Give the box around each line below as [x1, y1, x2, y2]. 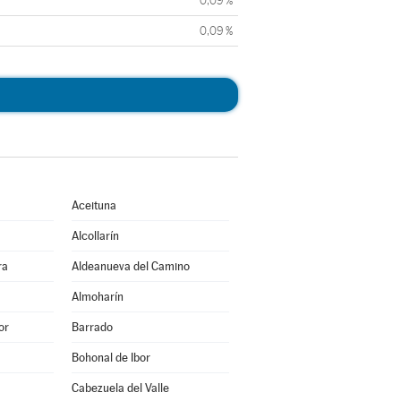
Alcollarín [71, 229, 119, 243]
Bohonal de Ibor [71, 351, 150, 364]
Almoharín [71, 290, 124, 303]
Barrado [71, 320, 113, 334]
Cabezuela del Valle [71, 381, 169, 395]
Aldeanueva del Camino [71, 260, 190, 273]
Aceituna [71, 199, 116, 212]
